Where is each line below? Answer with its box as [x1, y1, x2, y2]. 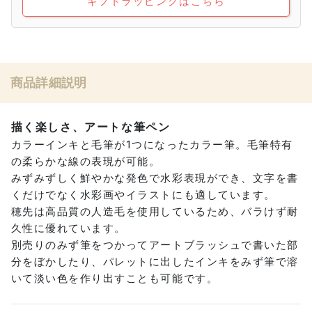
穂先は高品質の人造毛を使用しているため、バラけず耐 [10, 205, 299, 219]
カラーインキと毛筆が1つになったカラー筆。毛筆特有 [10, 138, 293, 152]
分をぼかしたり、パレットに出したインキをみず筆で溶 [10, 255, 299, 269]
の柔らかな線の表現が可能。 [10, 155, 161, 169]
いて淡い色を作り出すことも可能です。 [10, 272, 219, 286]
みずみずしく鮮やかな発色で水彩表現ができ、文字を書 [10, 171, 299, 185]
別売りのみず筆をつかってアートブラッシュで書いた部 [10, 238, 299, 252]
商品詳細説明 [10, 75, 87, 91]
